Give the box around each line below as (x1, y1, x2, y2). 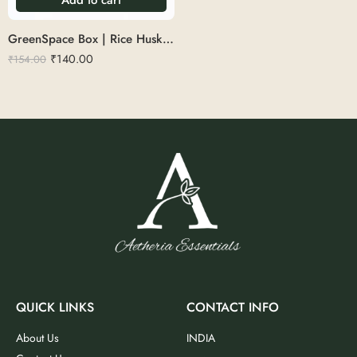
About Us (16, 330, 59, 347)
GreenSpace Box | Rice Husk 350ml (163, 30, 174, 48)
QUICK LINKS (16, 298, 94, 317)
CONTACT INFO (186, 298, 279, 317)
